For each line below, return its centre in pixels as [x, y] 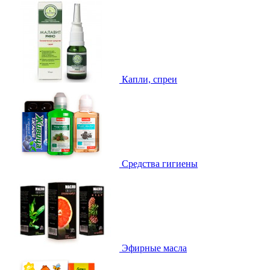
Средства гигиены [160, 163]
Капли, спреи [149, 79]
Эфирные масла [154, 248]
